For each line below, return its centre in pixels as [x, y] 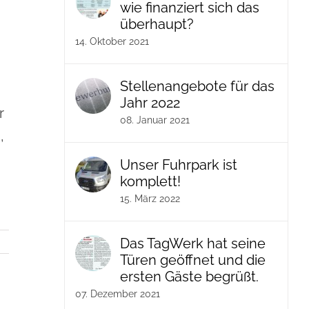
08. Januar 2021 [155, 120]
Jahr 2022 [150, 103]
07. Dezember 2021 [118, 294]
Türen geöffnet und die [193, 260]
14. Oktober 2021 [112, 41]
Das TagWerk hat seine [193, 243]
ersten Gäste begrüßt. [190, 277]
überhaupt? [157, 24]
